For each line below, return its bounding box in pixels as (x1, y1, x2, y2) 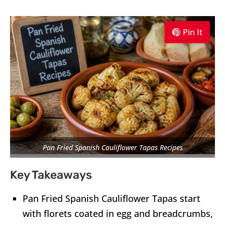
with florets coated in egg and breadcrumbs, (23, 207, 213, 219)
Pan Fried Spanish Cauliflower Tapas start (23, 192, 200, 204)
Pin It (183, 27, 202, 38)
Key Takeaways (10, 167, 92, 182)
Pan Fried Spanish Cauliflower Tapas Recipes (42, 142, 183, 152)
